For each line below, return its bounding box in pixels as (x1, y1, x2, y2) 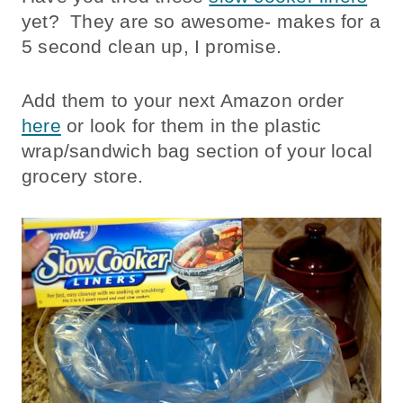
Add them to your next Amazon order (22, 90, 345, 112)
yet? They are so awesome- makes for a (22, 11, 381, 32)
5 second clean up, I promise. (22, 36, 288, 58)
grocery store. (22, 166, 143, 187)
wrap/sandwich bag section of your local (22, 140, 373, 162)
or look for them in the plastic (60, 115, 322, 137)
